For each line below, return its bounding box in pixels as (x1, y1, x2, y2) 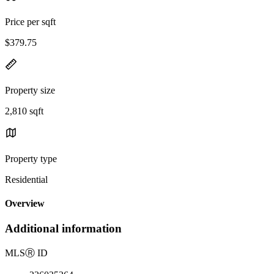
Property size (5, 84, 55, 95)
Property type (5, 153, 57, 164)
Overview (5, 198, 45, 209)
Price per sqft (5, 16, 56, 27)
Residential (5, 174, 48, 185)
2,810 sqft (5, 105, 43, 116)
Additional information (5, 222, 122, 235)
